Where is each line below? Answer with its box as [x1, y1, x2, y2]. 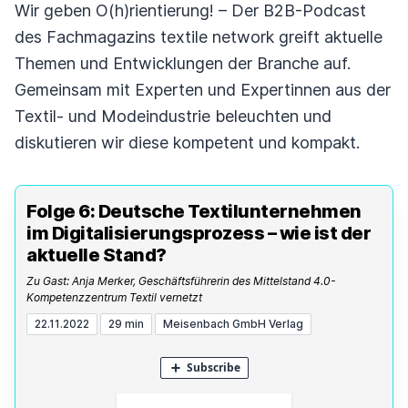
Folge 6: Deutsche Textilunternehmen [26, 200, 362, 222]
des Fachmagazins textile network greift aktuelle [15, 27, 382, 46]
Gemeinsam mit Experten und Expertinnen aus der [15, 80, 391, 99]
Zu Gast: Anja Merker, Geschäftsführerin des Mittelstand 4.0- [26, 274, 336, 288]
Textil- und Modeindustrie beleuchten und [15, 107, 331, 126]
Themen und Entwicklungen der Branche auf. [15, 54, 351, 73]
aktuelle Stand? [26, 244, 167, 266]
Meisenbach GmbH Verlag [163, 317, 303, 331]
